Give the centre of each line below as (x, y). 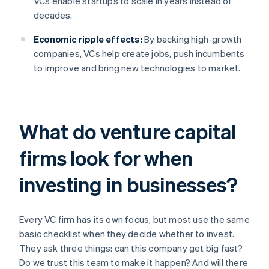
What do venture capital (128, 131)
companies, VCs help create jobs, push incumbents (139, 54)
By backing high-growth (192, 39)
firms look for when (106, 158)
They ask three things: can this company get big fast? (131, 248)
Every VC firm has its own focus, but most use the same (134, 219)
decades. (53, 15)
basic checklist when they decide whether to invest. (127, 234)
